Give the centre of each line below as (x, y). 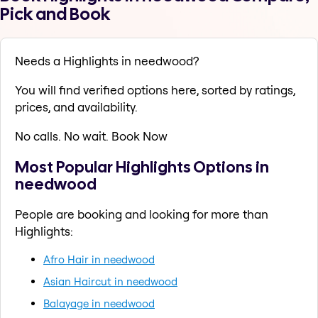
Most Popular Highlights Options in (142, 166)
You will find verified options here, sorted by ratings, (155, 90)
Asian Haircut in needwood (110, 281)
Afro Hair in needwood (99, 259)
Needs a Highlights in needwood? (107, 61)
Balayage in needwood (99, 303)
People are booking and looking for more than (142, 214)
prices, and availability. (76, 107)
